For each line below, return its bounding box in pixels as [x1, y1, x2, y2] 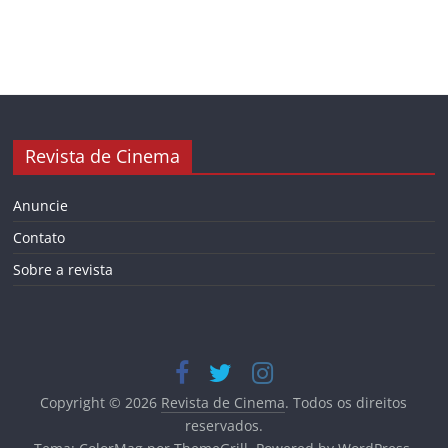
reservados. [184, 415, 263, 435]
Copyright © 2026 [40, 392, 162, 412]
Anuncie [13, 195, 69, 215]
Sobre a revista [13, 259, 114, 279]
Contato [13, 227, 66, 247]
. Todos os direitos [285, 392, 408, 412]
